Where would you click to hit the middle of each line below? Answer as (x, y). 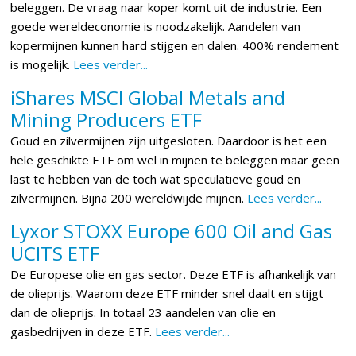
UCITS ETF (55, 253)
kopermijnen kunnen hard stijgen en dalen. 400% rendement (175, 45)
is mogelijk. (41, 64)
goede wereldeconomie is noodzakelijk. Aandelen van (156, 26)
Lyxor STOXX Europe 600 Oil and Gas (172, 231)
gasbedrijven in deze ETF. (83, 331)
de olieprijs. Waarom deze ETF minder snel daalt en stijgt (167, 293)
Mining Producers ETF (106, 120)
